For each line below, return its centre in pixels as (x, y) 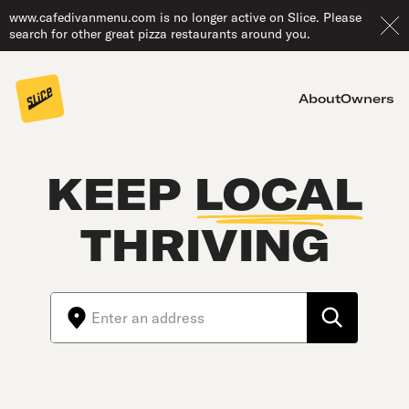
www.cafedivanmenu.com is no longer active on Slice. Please (185, 17)
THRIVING (204, 245)
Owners (367, 99)
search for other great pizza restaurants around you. (160, 34)
